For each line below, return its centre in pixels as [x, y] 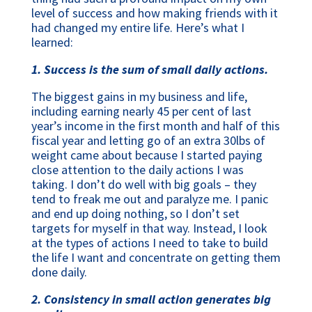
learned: [52, 42]
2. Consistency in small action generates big [151, 299]
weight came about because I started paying [147, 155]
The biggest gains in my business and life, [139, 97]
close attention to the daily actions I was [137, 170]
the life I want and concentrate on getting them [156, 258]
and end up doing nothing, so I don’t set [135, 214]
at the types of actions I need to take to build [149, 243]
